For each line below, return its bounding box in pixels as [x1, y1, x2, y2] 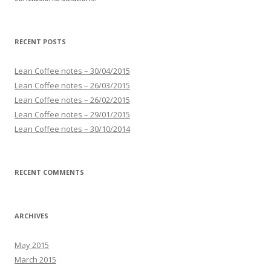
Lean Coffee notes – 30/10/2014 [15, 123, 130, 134]
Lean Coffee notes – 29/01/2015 [15, 108, 130, 120]
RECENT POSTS [15, 36, 66, 46]
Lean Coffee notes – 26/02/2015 [15, 94, 130, 105]
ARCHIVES [15, 211, 48, 220]
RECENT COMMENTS [15, 167, 84, 177]
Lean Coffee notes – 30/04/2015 [15, 65, 130, 76]
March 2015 [15, 253, 56, 265]
